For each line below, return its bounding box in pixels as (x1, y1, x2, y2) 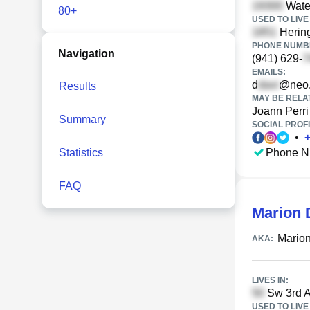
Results (59, 80, 96, 92)
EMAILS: (252, 67, 286, 77)
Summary (59, 113, 106, 125)
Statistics (59, 147, 103, 158)
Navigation (58, 48, 115, 60)
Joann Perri (252, 105, 309, 117)
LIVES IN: (252, 275, 289, 285)
